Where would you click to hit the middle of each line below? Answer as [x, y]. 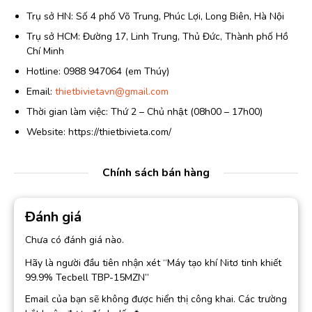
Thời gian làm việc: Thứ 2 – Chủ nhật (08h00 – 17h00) [145, 112]
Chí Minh [45, 52]
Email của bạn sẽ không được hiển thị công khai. [130, 299]
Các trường [263, 299]
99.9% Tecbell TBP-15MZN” [87, 278]
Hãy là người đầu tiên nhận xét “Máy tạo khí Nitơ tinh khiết [153, 263]
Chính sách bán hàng [156, 173]
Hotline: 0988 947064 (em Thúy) [98, 72]
